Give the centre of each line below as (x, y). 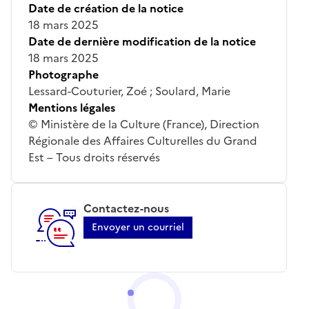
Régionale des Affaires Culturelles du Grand (143, 140)
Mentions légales (72, 107)
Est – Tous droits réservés (94, 157)
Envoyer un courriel (138, 227)
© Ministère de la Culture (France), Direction (144, 124)
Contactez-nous (126, 208)
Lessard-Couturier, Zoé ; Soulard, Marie (129, 91)
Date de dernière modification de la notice (142, 41)
